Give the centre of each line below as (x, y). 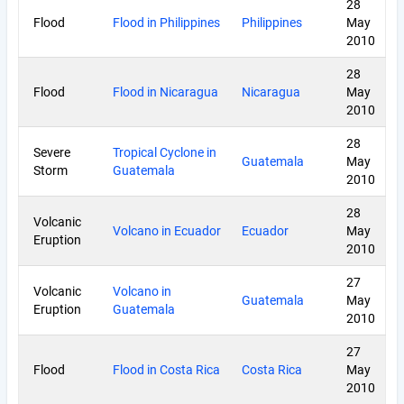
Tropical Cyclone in (165, 152)
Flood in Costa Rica (166, 370)
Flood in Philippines (166, 23)
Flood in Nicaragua (165, 92)
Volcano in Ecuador (167, 231)
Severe (52, 152)
